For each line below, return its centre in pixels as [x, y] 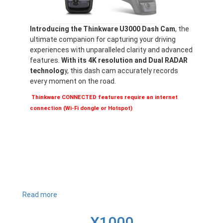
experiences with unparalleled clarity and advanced [111, 50]
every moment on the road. [73, 81]
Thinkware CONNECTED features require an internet [105, 98]
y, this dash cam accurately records [121, 71]
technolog [47, 71]
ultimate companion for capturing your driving [103, 40]
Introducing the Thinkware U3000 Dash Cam [103, 29]
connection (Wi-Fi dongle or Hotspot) [81, 109]
